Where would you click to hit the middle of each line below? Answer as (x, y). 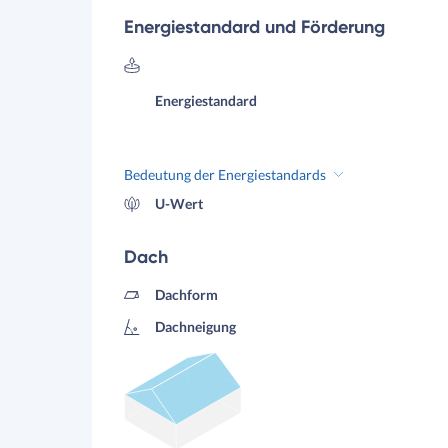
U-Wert (178, 203)
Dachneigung (195, 326)
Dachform (186, 294)
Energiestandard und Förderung (254, 27)
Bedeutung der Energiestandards (225, 174)
